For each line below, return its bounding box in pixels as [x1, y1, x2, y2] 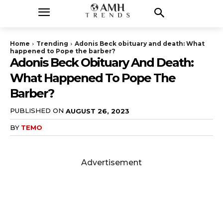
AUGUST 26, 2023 [66, 107, 129, 115]
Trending [36, 40, 68, 47]
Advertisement [81, 157, 142, 167]
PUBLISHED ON [10, 107, 64, 115]
